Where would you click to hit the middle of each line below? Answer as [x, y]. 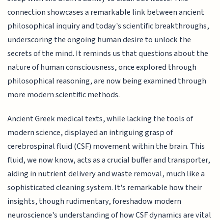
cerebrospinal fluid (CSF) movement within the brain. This [106, 146]
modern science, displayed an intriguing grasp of [90, 132]
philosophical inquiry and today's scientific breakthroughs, [109, 26]
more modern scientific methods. [64, 95]
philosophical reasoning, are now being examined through [107, 81]
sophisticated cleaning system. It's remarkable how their [105, 187]
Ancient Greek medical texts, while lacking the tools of [100, 119]
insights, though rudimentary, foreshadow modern [95, 201]
